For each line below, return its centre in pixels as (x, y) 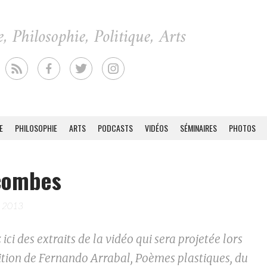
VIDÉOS (156, 128)
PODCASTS (115, 128)
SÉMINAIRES (198, 128)
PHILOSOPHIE (36, 128)
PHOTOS (242, 128)
